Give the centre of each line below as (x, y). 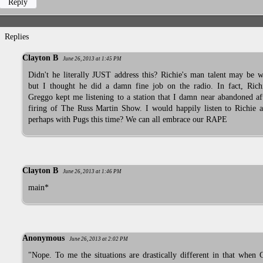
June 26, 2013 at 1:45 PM (92, 59)
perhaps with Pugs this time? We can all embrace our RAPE (128, 120)
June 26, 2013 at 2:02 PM (99, 239)
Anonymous (43, 238)
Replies (17, 37)
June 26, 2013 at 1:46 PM (92, 171)
